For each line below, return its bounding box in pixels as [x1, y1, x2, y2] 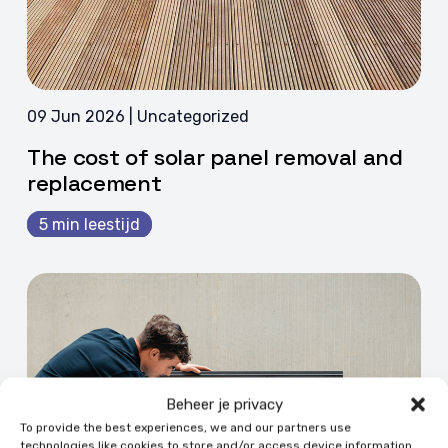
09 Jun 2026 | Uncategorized [26, 107, 249, 127]
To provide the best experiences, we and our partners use [20, 420, 351, 434]
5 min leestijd [38, 215, 140, 235]
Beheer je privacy [165, 395, 283, 413]
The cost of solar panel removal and [26, 143, 403, 173]
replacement [26, 169, 162, 199]
